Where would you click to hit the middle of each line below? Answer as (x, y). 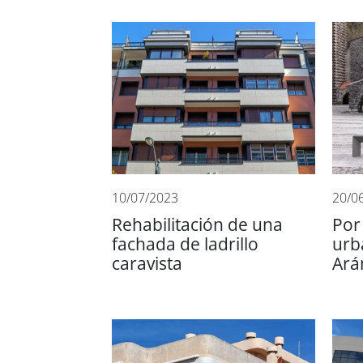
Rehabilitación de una (197, 224)
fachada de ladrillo (185, 244)
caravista (147, 263)
